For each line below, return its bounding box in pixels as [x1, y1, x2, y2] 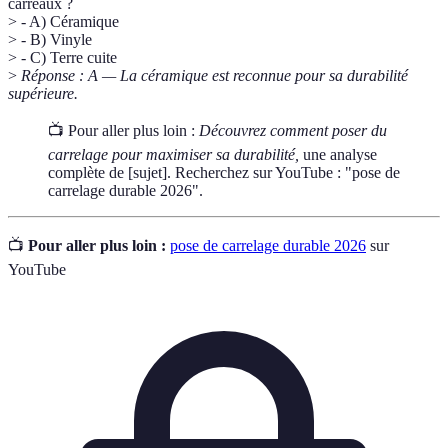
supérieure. [8, 84, 78, 102]
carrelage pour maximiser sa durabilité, [48, 145, 299, 163]
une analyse [299, 145, 377, 163]
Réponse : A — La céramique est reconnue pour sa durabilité [21, 66, 408, 84]
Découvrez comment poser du [199, 121, 387, 139]
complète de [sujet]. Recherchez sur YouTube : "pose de [48, 163, 400, 181]
